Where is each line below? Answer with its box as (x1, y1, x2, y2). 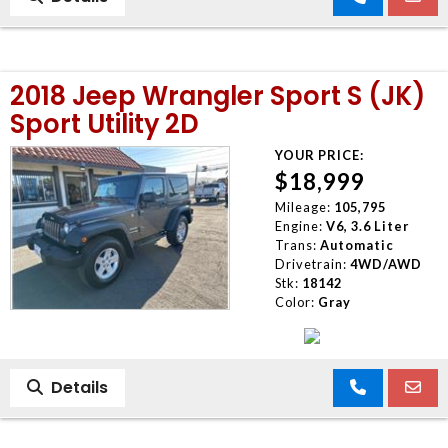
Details (43, 375, 108, 399)
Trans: (274, 236, 317, 253)
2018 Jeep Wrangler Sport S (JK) (10, 77, 425, 114)
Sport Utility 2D (10, 105, 199, 142)
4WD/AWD (349, 255, 422, 272)
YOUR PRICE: (274, 146, 364, 163)
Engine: (274, 217, 323, 234)
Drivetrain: (274, 255, 347, 272)
